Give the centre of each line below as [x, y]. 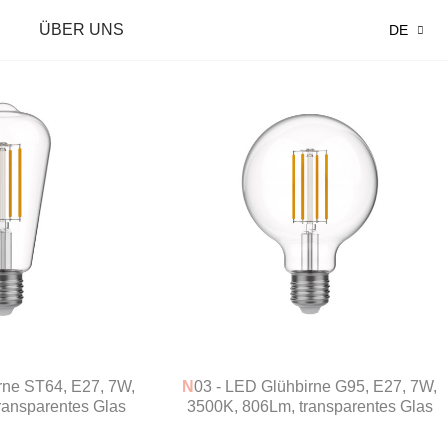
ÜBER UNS [82, 29]
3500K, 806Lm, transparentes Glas [309, 406]
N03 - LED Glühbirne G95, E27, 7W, [188, 386]
